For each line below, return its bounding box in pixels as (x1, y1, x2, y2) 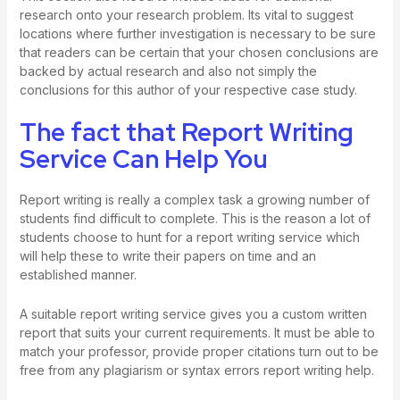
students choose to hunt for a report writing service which (19, 229, 360, 246)
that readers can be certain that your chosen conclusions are (19, 44, 379, 60)
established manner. (19, 267, 137, 283)
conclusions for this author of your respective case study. (19, 81, 357, 97)
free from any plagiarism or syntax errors (19, 362, 263, 378)
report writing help (262, 362, 371, 378)
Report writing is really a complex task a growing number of (19, 192, 370, 208)
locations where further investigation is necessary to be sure (19, 25, 376, 41)
